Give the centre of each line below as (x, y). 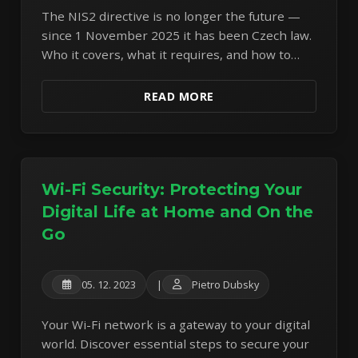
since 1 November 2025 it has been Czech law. (177, 35)
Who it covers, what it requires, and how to (167, 54)
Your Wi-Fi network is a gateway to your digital (176, 325)
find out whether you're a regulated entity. (165, 73)
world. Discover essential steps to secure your (176, 344)
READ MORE (179, 96)
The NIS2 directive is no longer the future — (171, 16)
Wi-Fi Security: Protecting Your (172, 189)
